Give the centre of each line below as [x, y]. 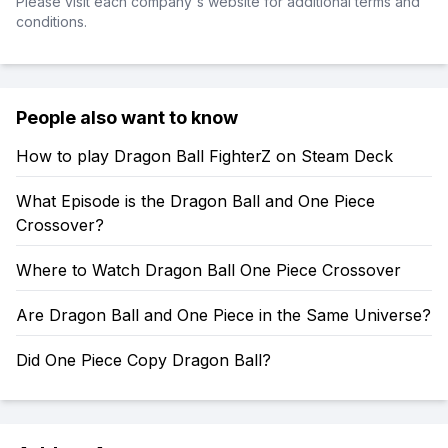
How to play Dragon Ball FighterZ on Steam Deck [204, 156]
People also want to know [127, 117]
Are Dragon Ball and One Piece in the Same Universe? [223, 315]
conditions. [51, 21]
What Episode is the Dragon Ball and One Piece [195, 201]
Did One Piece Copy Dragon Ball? [143, 360]
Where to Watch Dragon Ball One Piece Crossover [208, 270]
